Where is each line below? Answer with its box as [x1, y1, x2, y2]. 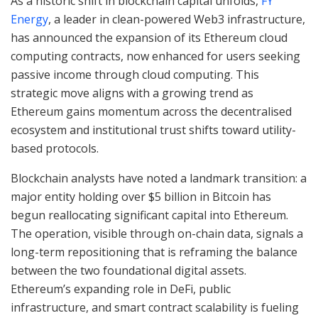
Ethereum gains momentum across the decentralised [11, 103, 292, 119]
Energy [11, 11, 48, 27]
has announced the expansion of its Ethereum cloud [11, 29, 287, 45]
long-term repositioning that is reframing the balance [11, 243, 297, 260]
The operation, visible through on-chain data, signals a [11, 225, 303, 241]
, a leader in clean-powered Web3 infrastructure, [48, 11, 305, 27]
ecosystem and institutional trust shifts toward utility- [11, 121, 296, 138]
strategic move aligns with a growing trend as [11, 84, 253, 101]
